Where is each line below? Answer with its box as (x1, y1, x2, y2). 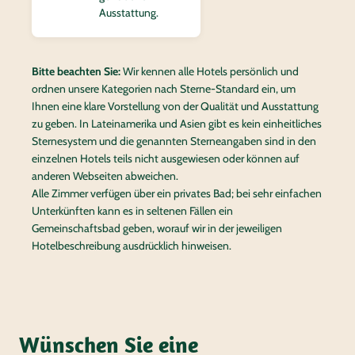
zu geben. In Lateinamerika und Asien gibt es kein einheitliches (32, 116, 322, 131)
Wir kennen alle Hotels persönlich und (120, 63, 299, 78)
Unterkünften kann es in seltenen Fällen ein (32, 203, 233, 218)
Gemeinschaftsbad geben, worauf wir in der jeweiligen (32, 220, 282, 235)
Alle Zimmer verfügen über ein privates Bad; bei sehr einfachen (32, 185, 322, 200)
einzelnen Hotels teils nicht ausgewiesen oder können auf (32, 151, 300, 166)
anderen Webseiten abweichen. (32, 168, 178, 183)
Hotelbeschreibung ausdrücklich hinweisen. (32, 238, 231, 253)
